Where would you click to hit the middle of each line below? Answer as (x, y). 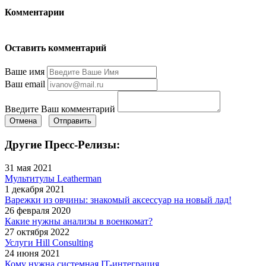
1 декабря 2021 (35, 189)
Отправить (72, 121)
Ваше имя (25, 72)
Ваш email (25, 84)
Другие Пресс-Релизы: (62, 145)
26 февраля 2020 (38, 210)
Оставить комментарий (56, 48)
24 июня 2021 (32, 253)
